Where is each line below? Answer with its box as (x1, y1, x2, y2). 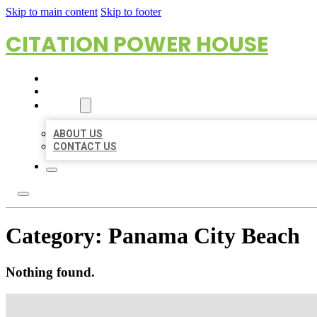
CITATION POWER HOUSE (6, 30, 268, 59)
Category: (6, 223, 108, 249)
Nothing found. (6, 264, 95, 279)
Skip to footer (100, 6, 161, 18)
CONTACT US (53, 141, 117, 152)
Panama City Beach (108, 223, 300, 249)
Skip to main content (6, 6, 98, 18)
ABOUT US (53, 128, 103, 139)
